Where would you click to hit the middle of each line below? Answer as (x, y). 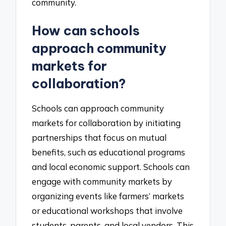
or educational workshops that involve (107, 210)
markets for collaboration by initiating (106, 123)
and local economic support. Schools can (111, 166)
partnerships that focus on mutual (99, 137)
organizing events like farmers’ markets (108, 196)
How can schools (86, 31)
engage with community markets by (102, 181)
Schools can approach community (98, 108)
